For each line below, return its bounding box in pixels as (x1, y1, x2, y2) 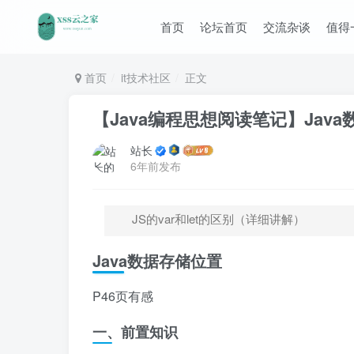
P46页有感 (92, 287, 153, 305)
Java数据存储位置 (92, 249, 222, 272)
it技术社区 (121, 70, 171, 85)
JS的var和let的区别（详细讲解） (132, 210, 305, 227)
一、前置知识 (92, 322, 178, 342)
